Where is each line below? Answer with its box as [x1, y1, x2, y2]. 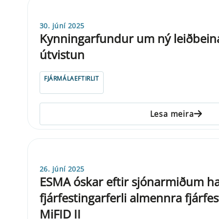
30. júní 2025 [40, 21, 85, 30]
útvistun [40, 46, 85, 63]
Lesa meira [150, 108, 194, 119]
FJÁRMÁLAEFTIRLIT [44, 74, 99, 83]
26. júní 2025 [40, 164, 85, 174]
